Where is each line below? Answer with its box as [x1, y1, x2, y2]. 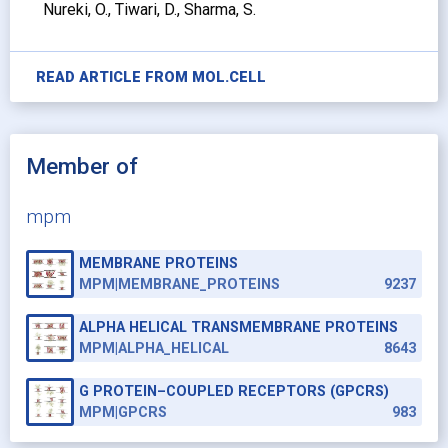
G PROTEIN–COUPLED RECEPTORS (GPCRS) [78, 383, 389, 401]
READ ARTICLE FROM [35, 68, 192, 86]
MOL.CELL [191, 68, 266, 86]
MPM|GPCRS [78, 404, 167, 422]
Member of [26, 153, 138, 180]
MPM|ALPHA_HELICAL [78, 340, 229, 358]
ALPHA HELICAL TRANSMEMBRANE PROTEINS [78, 319, 398, 337]
